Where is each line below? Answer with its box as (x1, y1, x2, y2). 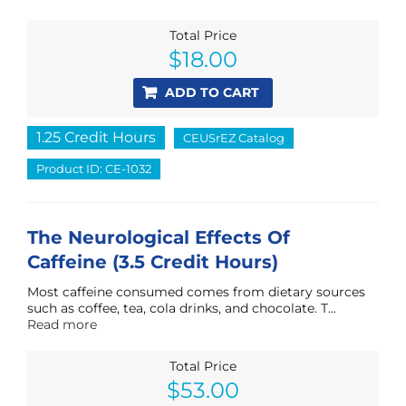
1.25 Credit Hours (36, 128, 156, 146)
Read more (27, 315, 97, 333)
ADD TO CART (165, 83, 259, 101)
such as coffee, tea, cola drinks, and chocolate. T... (27, 299, 336, 316)
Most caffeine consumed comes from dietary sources (27, 283, 365, 300)
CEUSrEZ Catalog (183, 130, 285, 145)
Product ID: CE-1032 (36, 160, 151, 176)
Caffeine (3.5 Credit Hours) (27, 250, 278, 273)
